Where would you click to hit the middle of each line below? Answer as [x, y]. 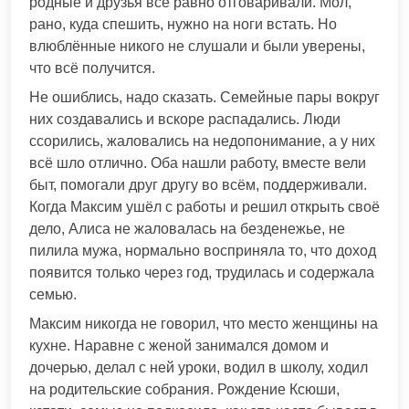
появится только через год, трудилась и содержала [202, 272]
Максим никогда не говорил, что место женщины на [204, 323]
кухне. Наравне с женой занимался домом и [179, 345]
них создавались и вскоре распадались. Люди [185, 119]
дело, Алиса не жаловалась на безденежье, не [187, 228]
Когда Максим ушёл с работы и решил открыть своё [204, 206]
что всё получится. [92, 68]
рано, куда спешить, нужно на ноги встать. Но [183, 24]
